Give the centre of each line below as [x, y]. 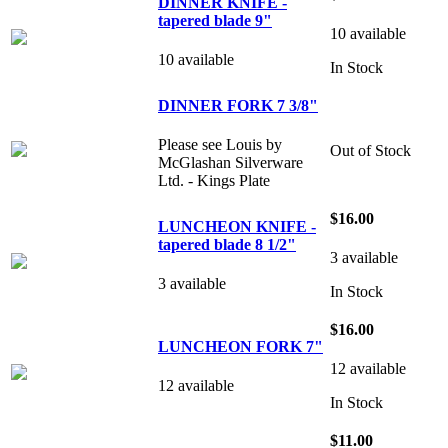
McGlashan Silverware [230, 163]
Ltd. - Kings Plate [214, 181]
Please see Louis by [220, 145]
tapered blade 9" [215, 20]
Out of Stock [370, 150]
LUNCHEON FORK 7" [240, 346]
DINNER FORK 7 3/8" [238, 105]
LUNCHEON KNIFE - [237, 226]
